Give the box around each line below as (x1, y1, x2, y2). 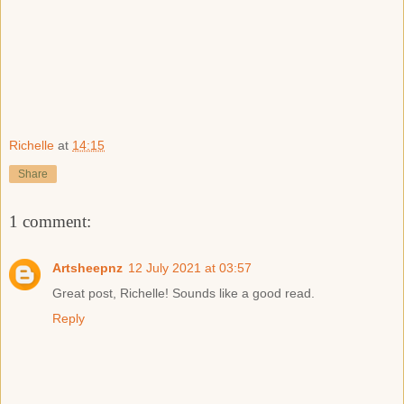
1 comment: (9, 211, 91, 231)
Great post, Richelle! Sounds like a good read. (52, 286, 315, 301)
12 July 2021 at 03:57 (128, 261, 252, 276)
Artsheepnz (52, 261, 123, 276)
